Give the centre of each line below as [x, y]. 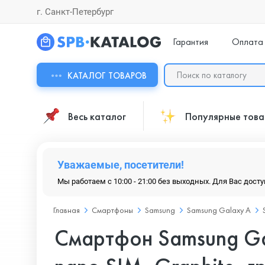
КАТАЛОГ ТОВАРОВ [107, 76]
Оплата [247, 41]
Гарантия [190, 41]
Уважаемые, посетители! [121, 165]
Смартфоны [112, 210]
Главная [67, 210]
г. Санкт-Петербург [75, 12]
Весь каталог [97, 116]
